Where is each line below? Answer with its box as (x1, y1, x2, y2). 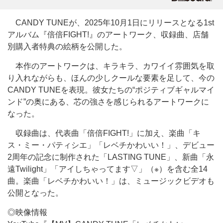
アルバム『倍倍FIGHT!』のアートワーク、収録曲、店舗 (7, 30, 209, 39)
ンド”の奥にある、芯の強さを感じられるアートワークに (7, 98, 209, 106)
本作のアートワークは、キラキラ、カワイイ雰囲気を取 (7, 62, 215, 70)
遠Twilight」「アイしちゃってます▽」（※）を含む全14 (7, 165, 208, 173)
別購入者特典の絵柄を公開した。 (7, 42, 127, 51)
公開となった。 (7, 189, 63, 197)
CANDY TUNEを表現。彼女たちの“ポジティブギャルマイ (7, 86, 215, 94)
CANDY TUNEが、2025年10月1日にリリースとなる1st (7, 18, 214, 27)
